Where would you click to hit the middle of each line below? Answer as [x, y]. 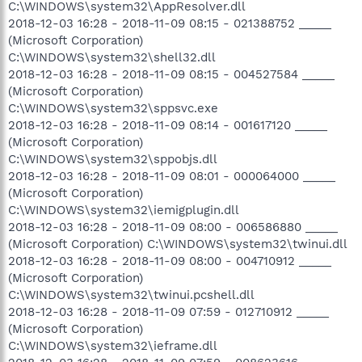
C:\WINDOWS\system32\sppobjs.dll [113, 159]
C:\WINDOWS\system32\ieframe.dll [113, 345]
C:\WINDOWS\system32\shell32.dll [112, 57]
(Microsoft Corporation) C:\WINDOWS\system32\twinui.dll [178, 244]
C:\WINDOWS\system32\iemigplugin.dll [124, 210]
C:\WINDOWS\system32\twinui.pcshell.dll [131, 295]
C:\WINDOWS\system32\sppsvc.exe [113, 108]
